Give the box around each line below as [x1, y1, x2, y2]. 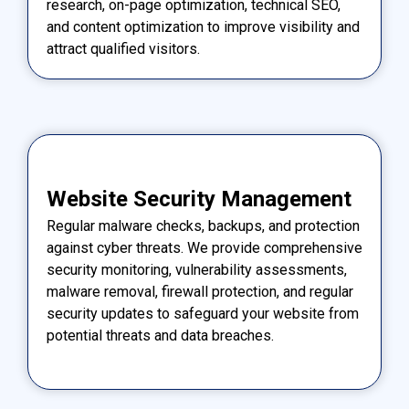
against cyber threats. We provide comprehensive [47, 238, 362, 257]
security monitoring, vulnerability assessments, [47, 260, 347, 278]
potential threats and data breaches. [47, 326, 274, 344]
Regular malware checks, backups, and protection [47, 216, 360, 235]
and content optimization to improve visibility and [47, 18, 360, 37]
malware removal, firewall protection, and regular [47, 282, 353, 300]
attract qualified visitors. [47, 40, 200, 58]
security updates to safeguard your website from [47, 304, 359, 322]
